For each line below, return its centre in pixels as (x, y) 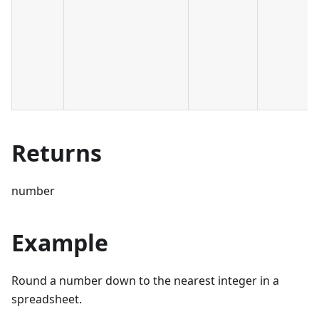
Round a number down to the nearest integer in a (145, 281)
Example (60, 243)
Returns (57, 153)
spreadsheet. (47, 299)
